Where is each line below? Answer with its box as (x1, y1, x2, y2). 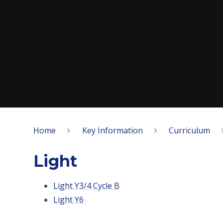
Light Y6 (53, 194, 84, 206)
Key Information (82, 124, 143, 136)
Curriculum (168, 124, 210, 136)
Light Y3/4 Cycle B (53, 180, 120, 192)
